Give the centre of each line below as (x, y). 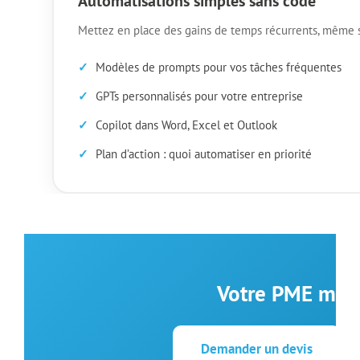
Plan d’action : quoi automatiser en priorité (203, 153)
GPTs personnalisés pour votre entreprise (199, 96)
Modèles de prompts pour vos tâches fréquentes (218, 67)
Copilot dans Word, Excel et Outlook (186, 125)
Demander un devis (256, 349)
